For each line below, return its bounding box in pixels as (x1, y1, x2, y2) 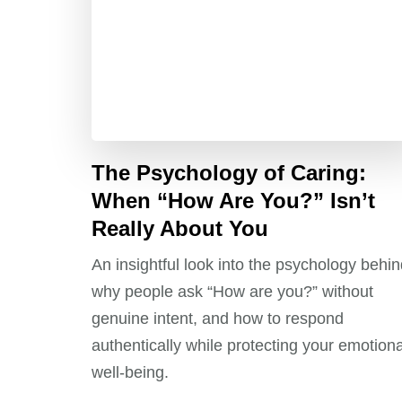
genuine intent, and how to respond (92, 310, 344, 328)
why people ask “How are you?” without (92, 283, 373, 301)
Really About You (92, 216, 268, 241)
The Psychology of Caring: (92, 161, 366, 186)
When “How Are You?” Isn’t (92, 188, 375, 214)
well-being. (92, 363, 169, 382)
